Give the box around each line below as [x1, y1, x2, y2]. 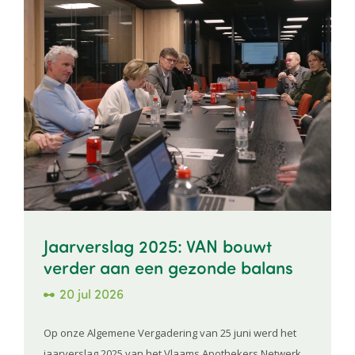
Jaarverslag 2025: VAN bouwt [44, 233, 272, 257]
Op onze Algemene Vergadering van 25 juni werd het [44, 325, 296, 340]
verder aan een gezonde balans [44, 254, 293, 278]
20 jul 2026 [59, 284, 124, 302]
